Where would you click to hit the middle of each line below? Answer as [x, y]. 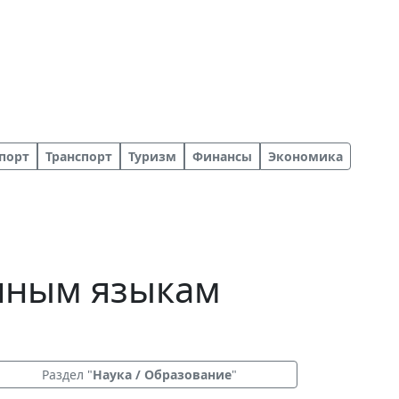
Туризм [152, 156]
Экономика [305, 156]
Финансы [222, 156]
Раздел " [67, 375]
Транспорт [79, 156]
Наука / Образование [162, 375]
